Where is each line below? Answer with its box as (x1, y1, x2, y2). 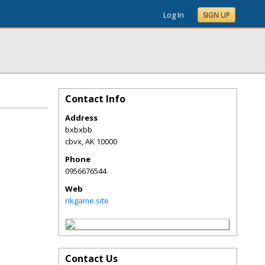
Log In (163, 9, 184, 20)
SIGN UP (203, 10, 230, 20)
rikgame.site (65, 195, 109, 206)
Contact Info (65, 92, 125, 105)
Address (65, 112, 98, 123)
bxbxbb (65, 124, 92, 135)
